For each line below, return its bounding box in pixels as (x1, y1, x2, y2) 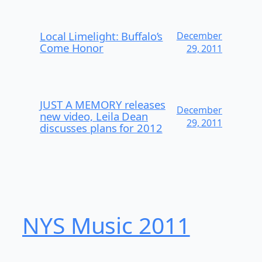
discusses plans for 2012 (40, 120, 163, 136)
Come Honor (40, 40, 104, 56)
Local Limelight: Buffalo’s (40, 29, 163, 44)
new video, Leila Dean (40, 109, 148, 124)
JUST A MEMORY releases (40, 97, 166, 112)
